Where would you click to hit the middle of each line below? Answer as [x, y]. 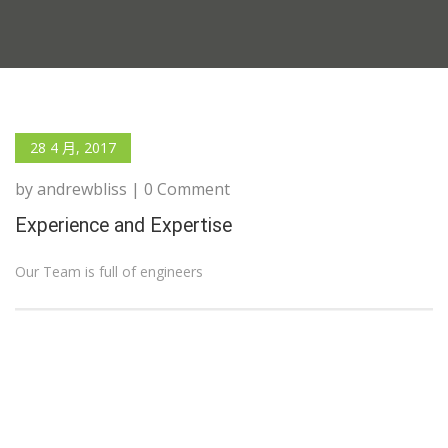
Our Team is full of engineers [109, 271]
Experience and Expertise [123, 225]
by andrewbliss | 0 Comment [122, 189]
